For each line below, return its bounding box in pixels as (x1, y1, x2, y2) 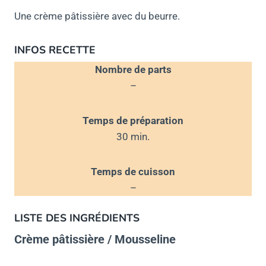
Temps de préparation (83, 114, 183, 126)
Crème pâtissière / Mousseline (14, 232, 176, 246)
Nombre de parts (94, 63, 172, 75)
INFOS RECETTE (14, 43, 96, 57)
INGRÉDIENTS (69, 211, 140, 226)
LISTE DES (14, 211, 69, 226)
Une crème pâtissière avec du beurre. (14, 10, 180, 22)
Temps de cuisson (91, 165, 175, 178)
